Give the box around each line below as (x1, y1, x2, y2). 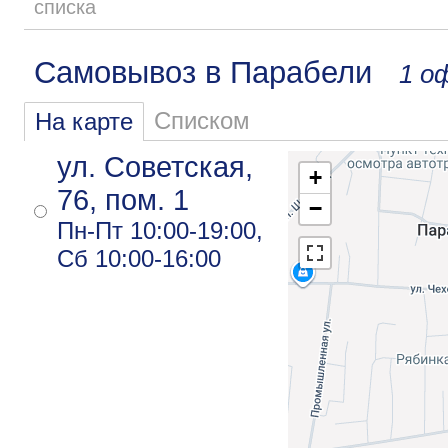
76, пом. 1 (57, 183, 189, 216)
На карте (35, 107, 133, 135)
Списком (154, 106, 250, 134)
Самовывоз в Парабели (34, 54, 399, 90)
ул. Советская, (57, 150, 253, 183)
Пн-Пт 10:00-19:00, (57, 216, 263, 244)
